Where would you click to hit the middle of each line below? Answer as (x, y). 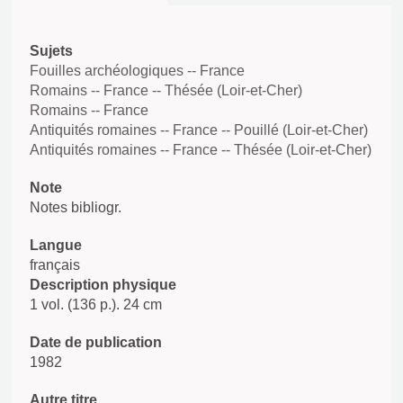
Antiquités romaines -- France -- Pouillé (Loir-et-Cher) (199, 130)
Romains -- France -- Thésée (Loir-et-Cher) (166, 90)
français (55, 265)
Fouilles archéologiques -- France (137, 71)
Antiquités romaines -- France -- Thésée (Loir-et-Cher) (201, 150)
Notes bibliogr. (76, 207)
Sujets (51, 51)
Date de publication (96, 342)
